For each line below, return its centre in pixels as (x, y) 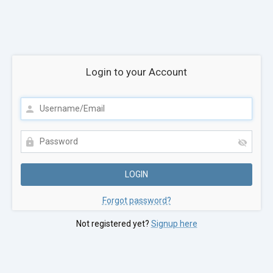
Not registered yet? (113, 224)
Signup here (174, 224)
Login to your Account (136, 72)
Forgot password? (136, 201)
